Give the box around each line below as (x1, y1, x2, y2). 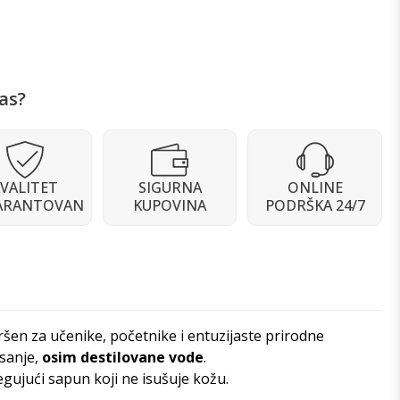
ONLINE (287, 178, 343, 197)
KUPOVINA (133, 196, 207, 215)
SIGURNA (137, 178, 202, 197)
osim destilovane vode (38, 347, 204, 367)
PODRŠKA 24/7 (264, 196, 365, 215)
